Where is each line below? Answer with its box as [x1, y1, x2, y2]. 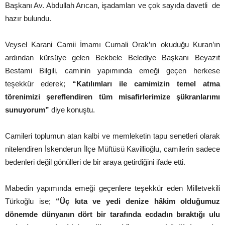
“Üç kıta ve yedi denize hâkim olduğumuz [56, 196, 220, 205]
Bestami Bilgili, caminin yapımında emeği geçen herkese [5, 66, 220, 75]
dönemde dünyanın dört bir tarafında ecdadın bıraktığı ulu [5, 209, 220, 218]
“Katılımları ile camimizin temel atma [72, 79, 220, 88]
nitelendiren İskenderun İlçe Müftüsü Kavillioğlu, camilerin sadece [5, 144, 220, 153]
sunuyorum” [5, 105, 49, 114]
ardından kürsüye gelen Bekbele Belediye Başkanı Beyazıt [5, 53, 220, 62]
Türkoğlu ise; [5, 196, 56, 205]
